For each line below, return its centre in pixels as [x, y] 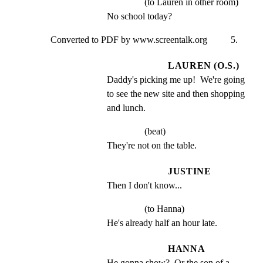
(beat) [155, 131]
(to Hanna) [164, 208]
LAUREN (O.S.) [204, 65]
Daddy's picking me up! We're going [176, 79]
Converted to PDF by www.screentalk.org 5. [144, 39]
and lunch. [126, 107]
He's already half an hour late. [162, 222]
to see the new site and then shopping [176, 93]
